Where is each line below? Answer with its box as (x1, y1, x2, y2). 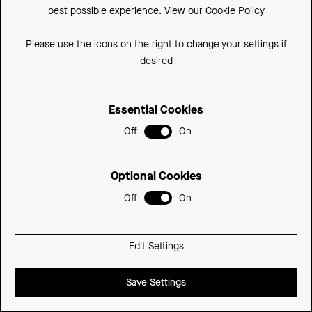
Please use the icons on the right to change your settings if (25, 37, 287, 51)
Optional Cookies (110, 167, 202, 184)
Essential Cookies (109, 101, 203, 118)
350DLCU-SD (91, 2, 148, 16)
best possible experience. (47, 3, 164, 17)
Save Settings (126, 276, 186, 289)
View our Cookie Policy (164, 3, 265, 17)
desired (139, 54, 173, 68)
